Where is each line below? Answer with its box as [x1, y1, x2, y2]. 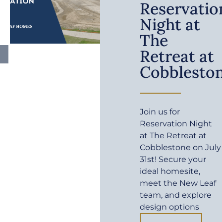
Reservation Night [140, 119, 213, 129]
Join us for [140, 107, 180, 117]
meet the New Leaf [140, 178, 217, 188]
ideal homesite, [140, 166, 201, 176]
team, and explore [140, 190, 212, 200]
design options [140, 202, 200, 212]
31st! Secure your [140, 155, 207, 165]
